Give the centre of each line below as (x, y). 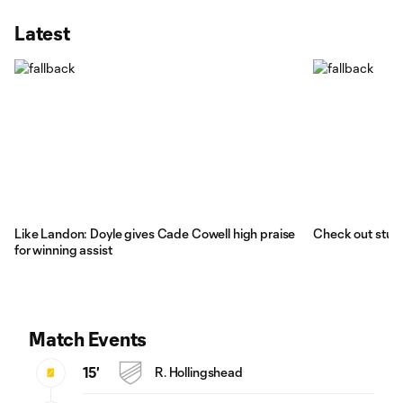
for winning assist (63, 250)
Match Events (88, 339)
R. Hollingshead (199, 372)
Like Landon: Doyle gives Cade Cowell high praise (155, 234)
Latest (42, 32)
